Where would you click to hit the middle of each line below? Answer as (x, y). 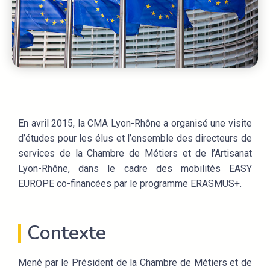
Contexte (67, 233)
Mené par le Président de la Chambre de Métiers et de (135, 263)
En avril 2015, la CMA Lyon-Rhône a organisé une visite (135, 123)
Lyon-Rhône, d (51, 168)
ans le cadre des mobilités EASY (168, 168)
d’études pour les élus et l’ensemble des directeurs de (135, 138)
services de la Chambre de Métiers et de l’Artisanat (135, 153)
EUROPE (37, 183)
